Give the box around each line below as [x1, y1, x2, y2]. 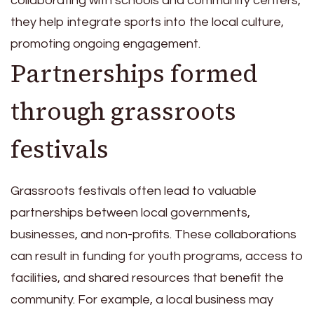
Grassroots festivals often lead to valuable [11, 184, 257, 198]
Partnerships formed [11, 56, 258, 90]
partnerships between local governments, [11, 206, 250, 220]
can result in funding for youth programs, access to [11, 250, 303, 264]
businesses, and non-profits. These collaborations [11, 228, 296, 242]
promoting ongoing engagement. [11, 36, 200, 50]
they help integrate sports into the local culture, [11, 15, 284, 29]
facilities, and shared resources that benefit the [11, 271, 284, 285]
